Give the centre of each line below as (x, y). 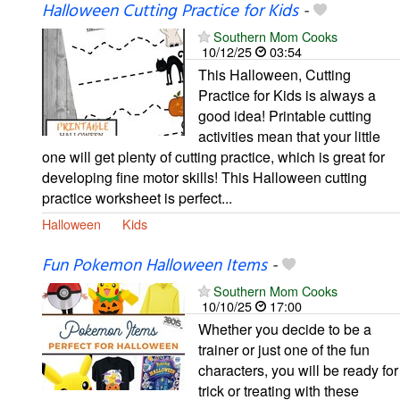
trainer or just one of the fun (284, 349)
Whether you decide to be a (285, 329)
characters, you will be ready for (298, 370)
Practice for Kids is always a (287, 96)
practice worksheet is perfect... (137, 198)
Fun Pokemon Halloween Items (154, 266)
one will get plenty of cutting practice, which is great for (213, 157)
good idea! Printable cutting (285, 116)
